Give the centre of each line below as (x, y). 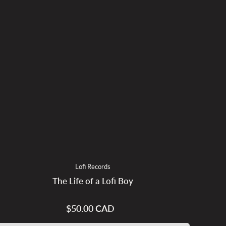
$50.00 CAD (90, 209)
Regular (102, 209)
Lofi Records (93, 167)
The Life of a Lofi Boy (93, 181)
